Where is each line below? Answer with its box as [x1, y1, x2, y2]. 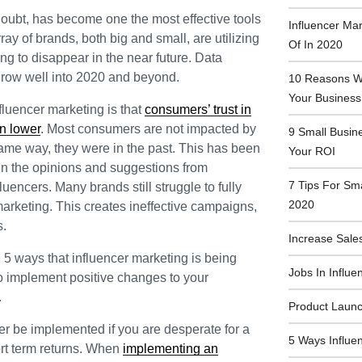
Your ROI [288, 144, 336, 158]
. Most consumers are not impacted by [40, 121, 256, 136]
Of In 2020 [288, 37, 343, 51]
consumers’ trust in [145, 102, 251, 116]
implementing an [123, 341, 218, 356]
